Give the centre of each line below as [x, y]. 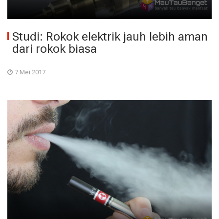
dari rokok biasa [55, 49]
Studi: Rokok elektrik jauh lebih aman [110, 37]
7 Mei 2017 [30, 72]
